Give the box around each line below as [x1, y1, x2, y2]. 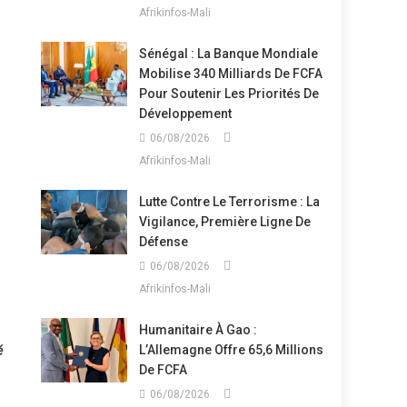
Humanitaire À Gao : [138, 323, 257, 337]
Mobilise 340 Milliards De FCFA [138, 66, 323, 81]
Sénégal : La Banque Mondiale [138, 46, 318, 61]
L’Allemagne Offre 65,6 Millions [138, 342, 323, 357]
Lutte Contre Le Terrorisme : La [138, 194, 320, 209]
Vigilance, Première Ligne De [138, 214, 311, 229]
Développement [138, 106, 232, 121]
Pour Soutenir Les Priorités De [138, 86, 319, 101]
